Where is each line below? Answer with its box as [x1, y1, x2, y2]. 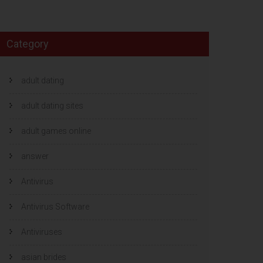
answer [21, 151, 49, 161]
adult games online [21, 126, 91, 136]
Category [6, 38, 49, 50]
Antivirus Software [21, 202, 89, 212]
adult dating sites [21, 101, 83, 111]
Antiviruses [21, 227, 62, 237]
